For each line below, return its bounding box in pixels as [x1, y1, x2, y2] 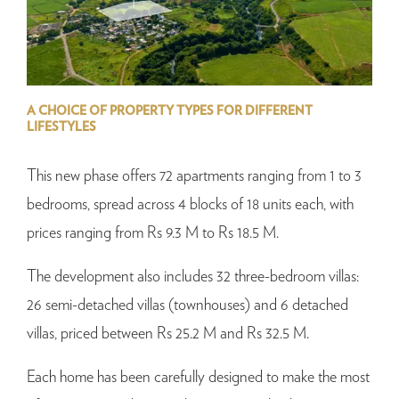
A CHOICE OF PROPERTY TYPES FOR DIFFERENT [27, 104, 313, 118]
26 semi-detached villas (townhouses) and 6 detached [27, 297, 348, 313]
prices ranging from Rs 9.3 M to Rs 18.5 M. [27, 224, 279, 241]
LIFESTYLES [27, 120, 96, 134]
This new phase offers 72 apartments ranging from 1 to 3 [27, 167, 362, 184]
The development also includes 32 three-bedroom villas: [27, 268, 359, 285]
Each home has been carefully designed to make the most [27, 369, 370, 386]
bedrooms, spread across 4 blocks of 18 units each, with [27, 196, 354, 213]
